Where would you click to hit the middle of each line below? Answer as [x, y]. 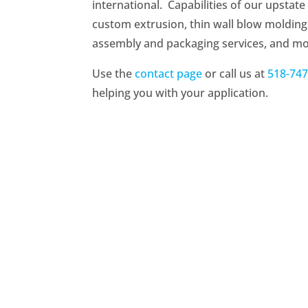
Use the [114, 73]
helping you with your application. [180, 92]
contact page [169, 73]
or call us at [235, 73]
